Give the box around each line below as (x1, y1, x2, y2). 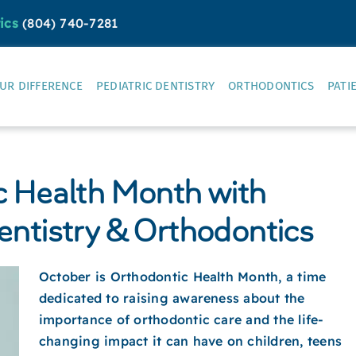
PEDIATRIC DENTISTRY (95, 79, 215, 93)
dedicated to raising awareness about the (39, 290, 305, 306)
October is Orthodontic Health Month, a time (39, 269, 327, 284)
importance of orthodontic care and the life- (39, 311, 324, 327)
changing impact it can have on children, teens (39, 333, 342, 349)
